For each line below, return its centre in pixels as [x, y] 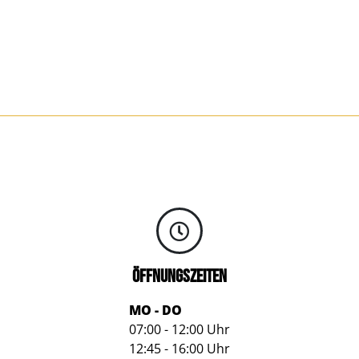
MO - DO [155, 310]
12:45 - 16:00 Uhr [179, 349]
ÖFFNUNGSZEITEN [179, 276]
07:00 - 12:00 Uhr [179, 329]
